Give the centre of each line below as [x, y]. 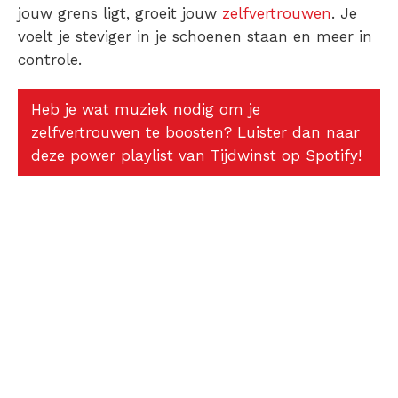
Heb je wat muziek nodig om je [146, 110]
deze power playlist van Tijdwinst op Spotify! [196, 156]
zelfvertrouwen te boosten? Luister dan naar [195, 133]
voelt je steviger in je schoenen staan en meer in [195, 37]
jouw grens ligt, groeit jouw [120, 14]
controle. [52, 60]
